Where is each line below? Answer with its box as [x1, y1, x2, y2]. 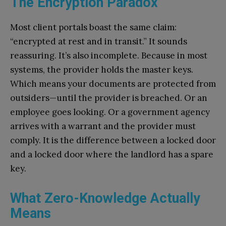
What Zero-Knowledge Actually [10, 190, 200, 207]
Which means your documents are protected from [10, 78, 216, 90]
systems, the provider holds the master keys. [10, 64, 193, 76]
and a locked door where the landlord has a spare [10, 149, 213, 160]
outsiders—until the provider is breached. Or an [10, 92, 207, 104]
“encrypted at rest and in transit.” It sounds [10, 36, 187, 47]
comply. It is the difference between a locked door [10, 135, 216, 146]
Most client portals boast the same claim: [10, 22, 177, 33]
